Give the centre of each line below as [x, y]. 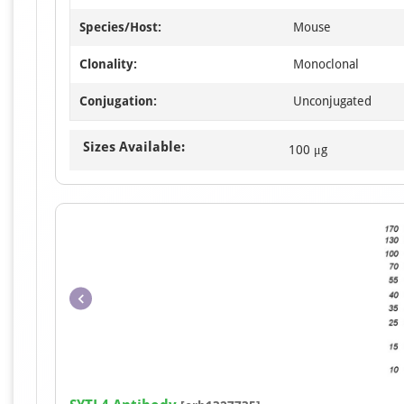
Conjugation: [118, 101]
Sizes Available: [134, 147]
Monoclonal [326, 64]
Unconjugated [332, 101]
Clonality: [108, 64]
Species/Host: [120, 27]
